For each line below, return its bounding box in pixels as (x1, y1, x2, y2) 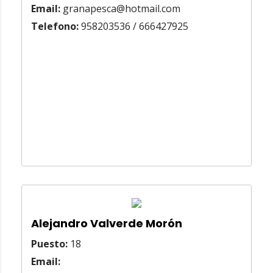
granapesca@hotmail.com (60, 2, 180, 16)
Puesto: (31, 237, 68, 251)
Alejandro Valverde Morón (31, 216, 182, 232)
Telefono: (31, 19, 79, 34)
